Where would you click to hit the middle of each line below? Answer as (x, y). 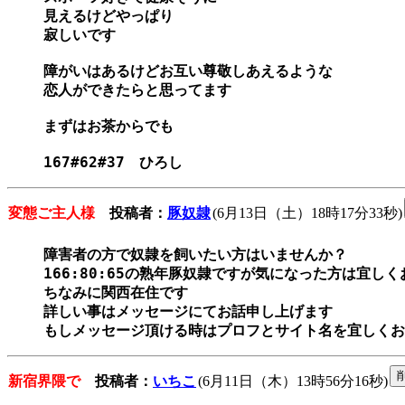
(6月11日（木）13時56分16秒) (293, 381)
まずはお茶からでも (108, 127)
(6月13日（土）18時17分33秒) (307, 213)
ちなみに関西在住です (116, 293)
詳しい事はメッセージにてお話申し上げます (188, 312)
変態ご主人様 (52, 213)
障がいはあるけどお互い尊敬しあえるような (188, 71)
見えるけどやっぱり (108, 16)
